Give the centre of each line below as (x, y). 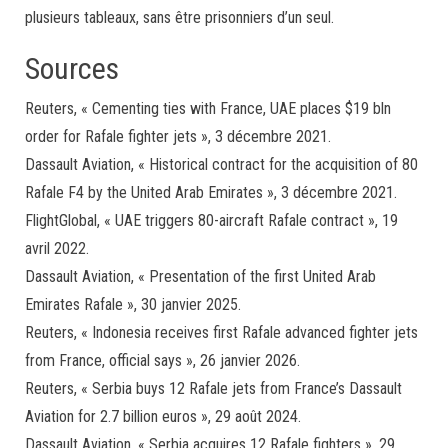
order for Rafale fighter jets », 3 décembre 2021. (178, 136)
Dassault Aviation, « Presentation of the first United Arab (200, 276)
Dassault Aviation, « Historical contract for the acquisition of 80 (221, 164)
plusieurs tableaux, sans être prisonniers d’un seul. (179, 17)
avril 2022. (57, 248)
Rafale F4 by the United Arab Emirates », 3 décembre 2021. (211, 192)
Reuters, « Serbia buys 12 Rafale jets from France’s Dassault (213, 388)
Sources (72, 68)
